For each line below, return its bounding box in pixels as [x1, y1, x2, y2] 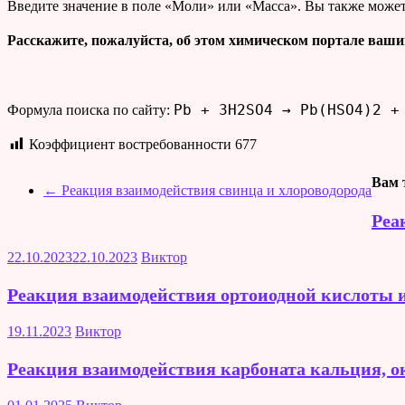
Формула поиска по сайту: [7, 101, 174, 118]
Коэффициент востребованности [29, 136, 235, 152]
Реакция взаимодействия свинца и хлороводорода [58, 183, 372, 199]
